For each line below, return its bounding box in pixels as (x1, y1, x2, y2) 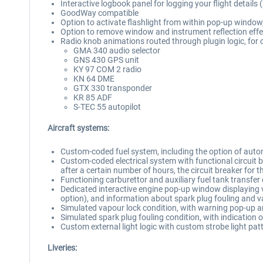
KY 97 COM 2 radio (73, 65, 141, 74)
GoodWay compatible (60, 8, 139, 18)
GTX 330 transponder (73, 83, 152, 93)
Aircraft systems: (48, 123, 109, 133)
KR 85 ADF (73, 93, 112, 102)
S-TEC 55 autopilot (73, 102, 141, 112)
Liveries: (48, 243, 77, 252)
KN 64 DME (73, 74, 114, 83)
